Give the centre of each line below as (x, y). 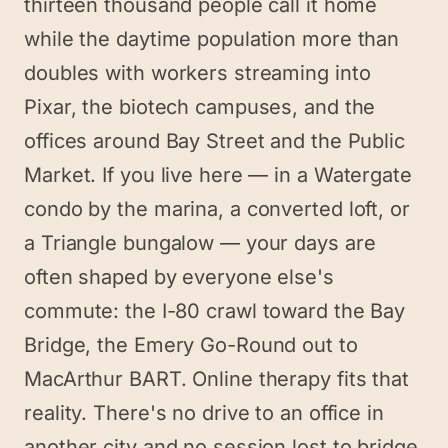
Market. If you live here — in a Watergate (218, 175)
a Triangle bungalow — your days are (200, 243)
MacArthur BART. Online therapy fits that (216, 379)
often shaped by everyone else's (179, 277)
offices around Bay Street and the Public (214, 141)
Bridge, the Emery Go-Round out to (191, 345)
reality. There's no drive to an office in (204, 413)
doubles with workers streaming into (197, 73)
